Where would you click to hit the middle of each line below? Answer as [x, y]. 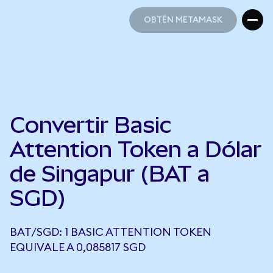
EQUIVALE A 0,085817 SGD [78, 247]
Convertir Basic [90, 125]
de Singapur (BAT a [110, 174]
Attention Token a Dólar [136, 149]
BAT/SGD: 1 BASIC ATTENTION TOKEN [111, 232]
